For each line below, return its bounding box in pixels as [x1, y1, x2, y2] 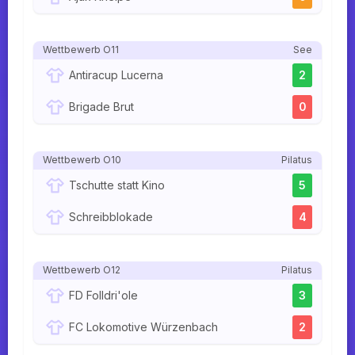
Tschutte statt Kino [69, 178, 165, 193]
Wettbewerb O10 [43, 154, 121, 166]
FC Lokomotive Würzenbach [69, 320, 218, 334]
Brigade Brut [69, 100, 134, 114]
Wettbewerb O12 [43, 264, 120, 277]
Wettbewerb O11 [43, 44, 119, 56]
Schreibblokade [69, 210, 153, 224]
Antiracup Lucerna [69, 68, 163, 82]
